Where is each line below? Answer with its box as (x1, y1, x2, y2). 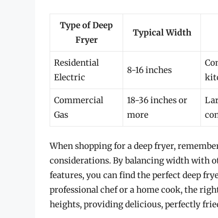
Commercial (54, 94, 103, 106)
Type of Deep (60, 19, 113, 31)
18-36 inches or (127, 94, 187, 106)
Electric (54, 72, 85, 83)
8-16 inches (127, 64, 172, 75)
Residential (54, 57, 99, 68)
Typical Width (132, 27, 191, 38)
